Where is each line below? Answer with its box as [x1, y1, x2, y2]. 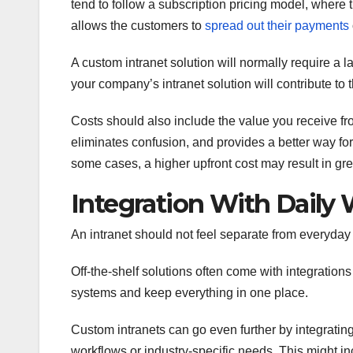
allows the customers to [71, 18, 205, 32]
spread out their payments [205, 18, 349, 32]
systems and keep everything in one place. [71, 285, 308, 299]
